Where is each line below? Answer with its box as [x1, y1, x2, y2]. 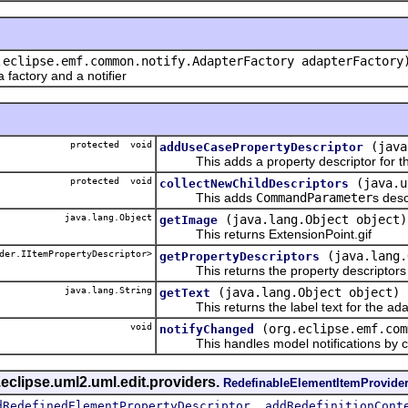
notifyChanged [159, 321, 254, 336]
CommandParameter [256, 189, 372, 205]
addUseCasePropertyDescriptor [159, 139, 363, 154]
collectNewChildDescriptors [159, 176, 349, 190]
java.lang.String [59, 284, 152, 295]
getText [159, 285, 210, 300]
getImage [159, 212, 218, 227]
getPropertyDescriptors [159, 249, 320, 263]
